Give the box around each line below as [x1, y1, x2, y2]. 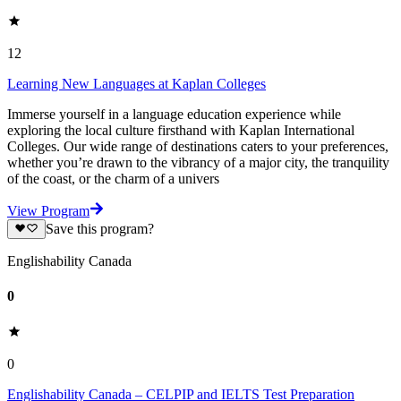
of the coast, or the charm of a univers [7, 170, 219, 186]
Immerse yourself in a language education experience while [7, 106, 341, 122]
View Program [7, 202, 90, 218]
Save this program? [45, 221, 154, 237]
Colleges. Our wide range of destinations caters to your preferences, [7, 138, 388, 154]
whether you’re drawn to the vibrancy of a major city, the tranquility [7, 154, 389, 170]
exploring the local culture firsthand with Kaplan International [7, 122, 354, 138]
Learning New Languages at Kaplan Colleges [7, 75, 266, 91]
